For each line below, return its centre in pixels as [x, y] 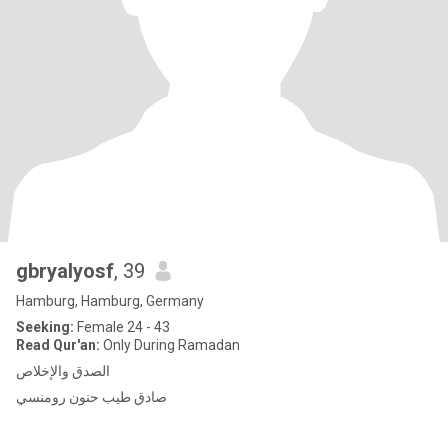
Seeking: [45, 327]
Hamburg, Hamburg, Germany [110, 301]
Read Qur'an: [58, 345]
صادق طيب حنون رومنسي [91, 397]
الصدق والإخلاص [63, 371]
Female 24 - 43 [122, 327]
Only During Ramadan [170, 345]
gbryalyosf [65, 271]
